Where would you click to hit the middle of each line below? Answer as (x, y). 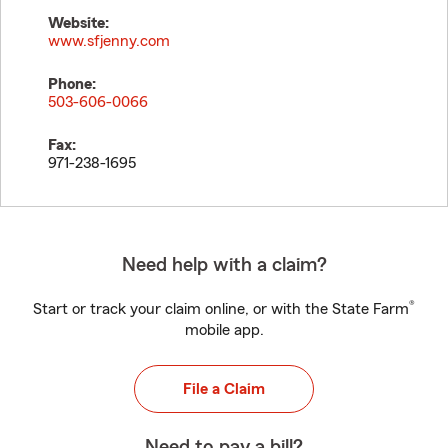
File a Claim (224, 389)
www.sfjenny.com (109, 41)
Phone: (72, 84)
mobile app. (224, 330)
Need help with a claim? (224, 265)
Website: (78, 23)
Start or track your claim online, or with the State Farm (221, 309)
